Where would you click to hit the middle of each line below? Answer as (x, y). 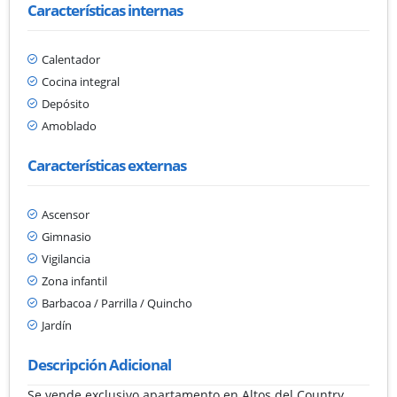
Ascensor (66, 214)
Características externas (107, 165)
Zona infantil (74, 280)
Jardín (57, 325)
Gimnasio (66, 236)
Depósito (66, 103)
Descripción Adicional (99, 364)
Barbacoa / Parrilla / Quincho (117, 303)
